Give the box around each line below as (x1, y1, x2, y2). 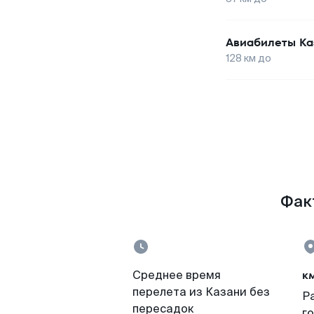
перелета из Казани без (132, 285, 270, 299)
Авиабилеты (226, 34, 296, 50)
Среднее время (132, 268, 221, 282)
